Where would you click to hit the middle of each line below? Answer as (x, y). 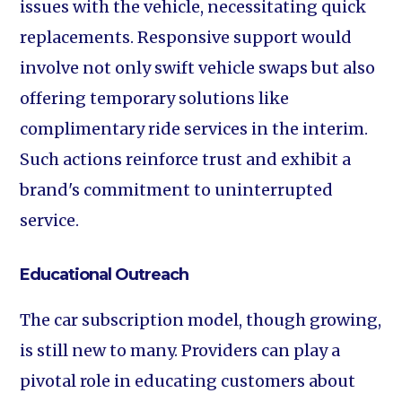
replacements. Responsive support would (186, 37)
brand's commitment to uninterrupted (177, 190)
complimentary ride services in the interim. (194, 129)
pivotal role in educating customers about (188, 381)
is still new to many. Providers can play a (180, 350)
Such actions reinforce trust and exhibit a (186, 159)
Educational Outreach (105, 275)
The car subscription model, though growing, (201, 320)
